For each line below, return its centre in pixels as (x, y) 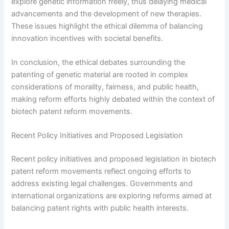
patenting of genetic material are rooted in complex (100, 74)
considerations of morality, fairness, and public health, (105, 87)
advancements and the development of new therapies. (107, 14)
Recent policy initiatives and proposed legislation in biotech (114, 159)
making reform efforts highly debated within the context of (113, 99)
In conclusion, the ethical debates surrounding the (98, 62)
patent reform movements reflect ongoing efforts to (101, 171)
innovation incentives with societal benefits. (87, 38)
